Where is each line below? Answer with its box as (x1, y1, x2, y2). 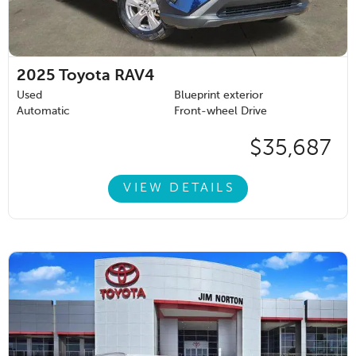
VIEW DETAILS (123, 182, 235, 195)
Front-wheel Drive (174, 105, 267, 117)
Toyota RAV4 (59, 68, 154, 84)
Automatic (17, 105, 70, 117)
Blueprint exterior (174, 89, 263, 101)
